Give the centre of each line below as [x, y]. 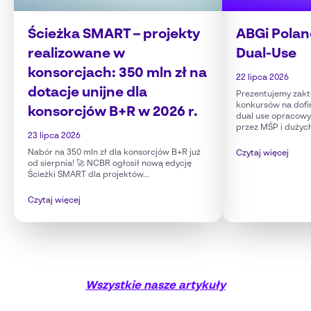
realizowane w [76, 54]
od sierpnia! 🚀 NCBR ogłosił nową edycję [110, 164]
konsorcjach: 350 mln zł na [117, 74]
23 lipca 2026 [54, 136]
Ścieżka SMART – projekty [114, 35]
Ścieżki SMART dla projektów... [89, 175]
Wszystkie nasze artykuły [155, 286]
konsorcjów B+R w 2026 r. [113, 112]
